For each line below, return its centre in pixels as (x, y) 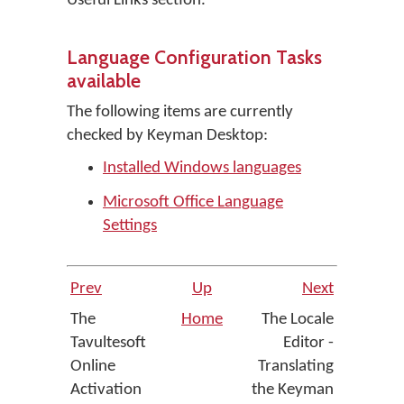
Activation (106, 390)
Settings (130, 225)
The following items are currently (180, 112)
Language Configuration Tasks (194, 56)
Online (93, 366)
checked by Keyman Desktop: (167, 135)
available (104, 80)
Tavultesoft (108, 343)
